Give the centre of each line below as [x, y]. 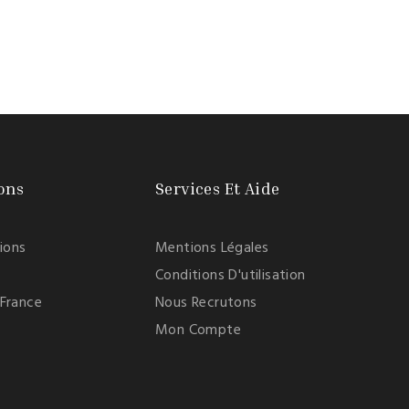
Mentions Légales [212, 248]
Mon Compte [198, 330]
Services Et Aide [218, 188]
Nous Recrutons [206, 303]
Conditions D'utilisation [231, 276]
